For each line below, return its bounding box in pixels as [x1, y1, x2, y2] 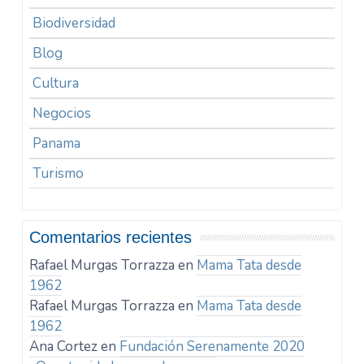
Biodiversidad [32, 14, 116, 33]
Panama [32, 134, 81, 154]
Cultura [32, 74, 80, 93]
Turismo [32, 164, 84, 184]
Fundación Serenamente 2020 [119, 337, 305, 357]
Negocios [32, 104, 92, 123]
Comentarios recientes [29, 228, 193, 247]
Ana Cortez [29, 337, 98, 357]
